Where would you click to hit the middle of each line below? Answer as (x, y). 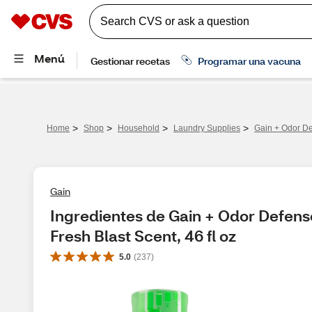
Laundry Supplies (207, 128)
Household (139, 128)
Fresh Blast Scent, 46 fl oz (143, 236)
